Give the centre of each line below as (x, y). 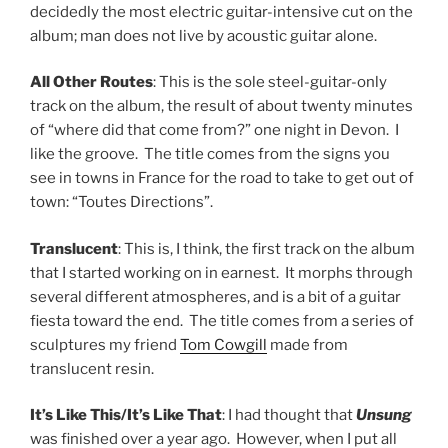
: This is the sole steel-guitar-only (270, 82)
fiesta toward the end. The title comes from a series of (222, 320)
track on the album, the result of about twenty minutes (221, 106)
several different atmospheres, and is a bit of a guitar (215, 296)
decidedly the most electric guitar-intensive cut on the (221, 11)
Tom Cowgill (223, 344)
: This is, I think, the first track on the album (266, 248)
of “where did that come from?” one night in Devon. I (214, 130)
